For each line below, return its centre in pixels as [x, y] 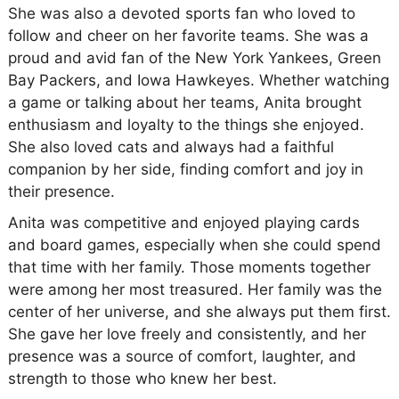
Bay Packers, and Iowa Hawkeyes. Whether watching [198, 80]
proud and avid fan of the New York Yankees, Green [194, 57]
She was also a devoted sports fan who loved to [181, 13]
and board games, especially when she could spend [194, 244]
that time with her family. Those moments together [189, 267]
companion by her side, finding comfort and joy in [185, 169]
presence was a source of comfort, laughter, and [182, 356]
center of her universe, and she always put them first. [199, 311]
